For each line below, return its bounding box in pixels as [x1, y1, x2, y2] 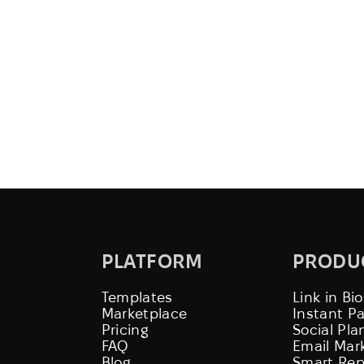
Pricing [101, 322, 149, 338]
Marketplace [101, 305, 188, 322]
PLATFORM [101, 250, 203, 273]
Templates [101, 289, 173, 305]
